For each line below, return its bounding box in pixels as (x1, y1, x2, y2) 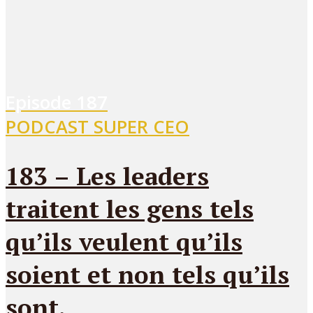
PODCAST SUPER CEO (6, 115, 189, 140)
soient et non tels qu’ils (6, 258, 289, 291)
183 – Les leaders (6, 159, 209, 193)
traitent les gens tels (6, 192, 254, 226)
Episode (6, 90, 76, 115)
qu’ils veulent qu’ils (6, 225, 242, 259)
